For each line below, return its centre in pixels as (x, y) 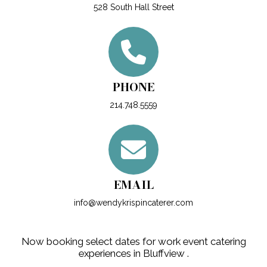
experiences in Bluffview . (133, 254)
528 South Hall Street (133, 7)
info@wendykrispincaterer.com (133, 203)
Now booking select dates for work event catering (133, 242)
